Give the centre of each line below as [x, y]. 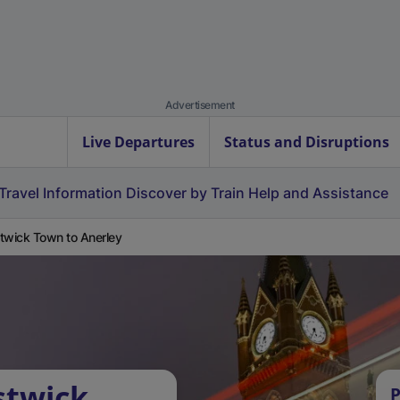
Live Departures [138, 142]
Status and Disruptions [307, 142]
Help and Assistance [318, 193]
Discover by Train [185, 193]
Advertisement [200, 105]
